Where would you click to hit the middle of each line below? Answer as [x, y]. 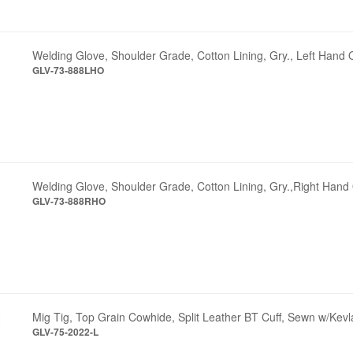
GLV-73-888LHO [69, 70]
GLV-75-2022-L [66, 331]
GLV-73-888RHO [69, 201]
